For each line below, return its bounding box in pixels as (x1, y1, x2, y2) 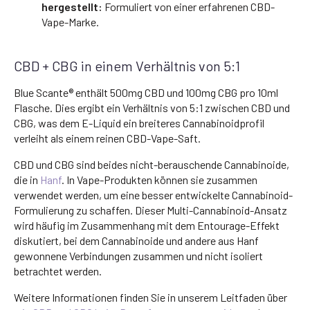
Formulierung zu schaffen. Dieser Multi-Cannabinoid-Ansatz (14, 203, 287, 217)
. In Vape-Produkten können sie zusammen (62, 172, 257, 186)
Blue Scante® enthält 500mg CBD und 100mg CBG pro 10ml (14, 85, 278, 99)
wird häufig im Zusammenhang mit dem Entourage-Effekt (14, 218, 280, 232)
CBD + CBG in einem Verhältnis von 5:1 (14, 57, 240, 74)
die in (14, 172, 40, 186)
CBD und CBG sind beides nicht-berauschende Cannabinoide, (14, 157, 289, 171)
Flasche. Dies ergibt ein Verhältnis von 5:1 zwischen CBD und (14, 100, 290, 114)
